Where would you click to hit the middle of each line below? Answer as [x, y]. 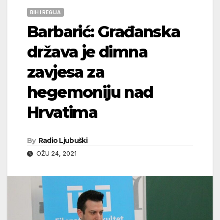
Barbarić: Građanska [104, 31]
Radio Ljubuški [63, 140]
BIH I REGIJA [45, 12]
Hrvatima [62, 112]
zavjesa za [66, 72]
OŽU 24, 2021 [56, 153]
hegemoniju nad [90, 92]
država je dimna [87, 52]
